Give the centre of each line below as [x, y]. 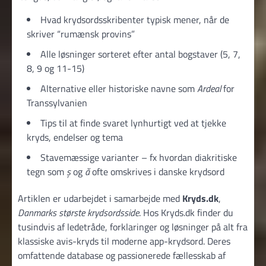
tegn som [47, 172]
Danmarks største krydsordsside [78, 213]
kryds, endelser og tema [75, 137]
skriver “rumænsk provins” [81, 34]
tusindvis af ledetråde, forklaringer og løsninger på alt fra [133, 227]
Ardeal [209, 88]
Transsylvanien [57, 103]
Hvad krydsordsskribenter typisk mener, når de [135, 20]
